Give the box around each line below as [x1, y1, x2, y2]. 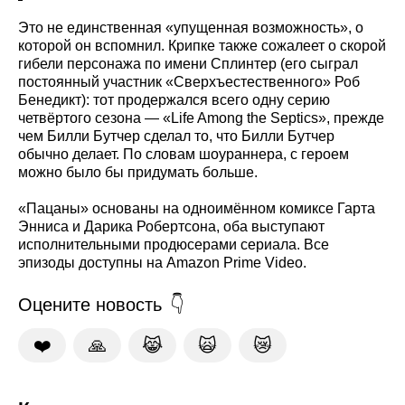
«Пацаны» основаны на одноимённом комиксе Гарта [18, 200, 375, 216]
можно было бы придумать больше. [18, 164, 258, 180]
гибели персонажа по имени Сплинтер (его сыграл [18, 55, 358, 71]
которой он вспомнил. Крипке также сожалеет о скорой [18, 37, 386, 53]
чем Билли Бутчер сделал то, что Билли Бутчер [18, 127, 334, 144]
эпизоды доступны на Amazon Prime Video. [18, 254, 306, 270]
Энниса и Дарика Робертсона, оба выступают [18, 218, 325, 234]
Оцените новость [18, 294, 162, 315]
